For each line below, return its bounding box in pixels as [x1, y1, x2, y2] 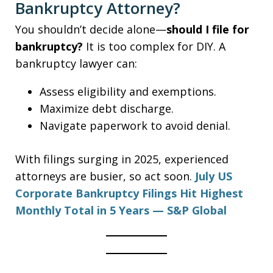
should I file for [166, 22, 249, 37]
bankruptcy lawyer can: [15, 56, 137, 71]
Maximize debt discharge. [40, 101, 174, 116]
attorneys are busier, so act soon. [15, 169, 195, 183]
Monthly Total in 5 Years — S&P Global [15, 203, 227, 218]
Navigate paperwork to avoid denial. [40, 118, 230, 133]
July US [195, 169, 232, 183]
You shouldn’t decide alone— [15, 22, 166, 37]
